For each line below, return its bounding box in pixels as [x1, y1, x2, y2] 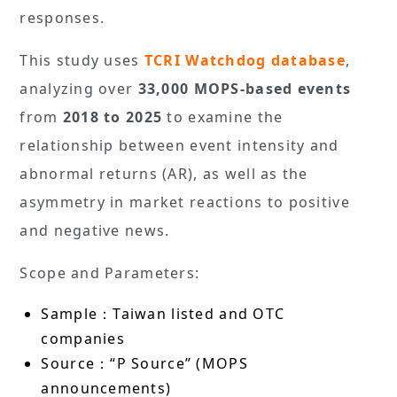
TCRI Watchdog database [139, 50, 346, 70]
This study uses [19, 50, 140, 70]
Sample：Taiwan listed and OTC [41, 303, 285, 323]
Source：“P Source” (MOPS [41, 353, 248, 373]
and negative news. [19, 220, 175, 240]
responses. [19, 7, 110, 27]
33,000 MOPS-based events [137, 78, 352, 98]
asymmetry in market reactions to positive [19, 191, 350, 212]
